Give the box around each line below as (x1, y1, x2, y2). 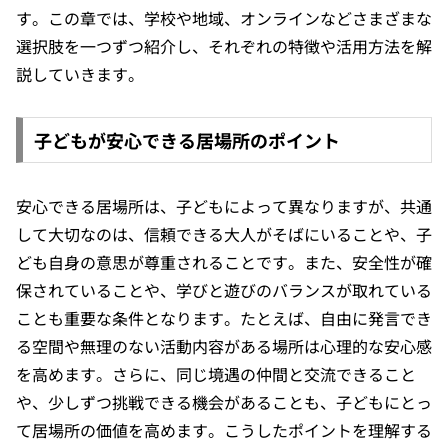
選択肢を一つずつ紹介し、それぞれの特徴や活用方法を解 (16, 34, 432, 59)
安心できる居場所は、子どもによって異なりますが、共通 (16, 193, 432, 218)
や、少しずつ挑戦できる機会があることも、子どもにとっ (16, 389, 432, 414)
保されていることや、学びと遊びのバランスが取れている (16, 277, 432, 302)
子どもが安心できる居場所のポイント (33, 126, 340, 153)
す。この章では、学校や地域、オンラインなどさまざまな (16, 6, 432, 31)
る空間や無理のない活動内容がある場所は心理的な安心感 (16, 333, 432, 358)
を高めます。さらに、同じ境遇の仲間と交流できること (16, 361, 416, 386)
